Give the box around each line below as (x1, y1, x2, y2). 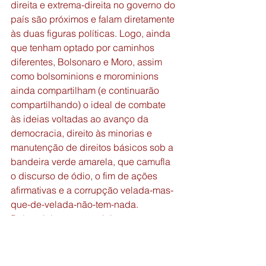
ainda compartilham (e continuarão (11, 84, 161, 96)
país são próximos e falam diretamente (11, 13, 177, 25)
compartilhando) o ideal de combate (11, 99, 168, 110)
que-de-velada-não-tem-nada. (11, 198, 141, 210)
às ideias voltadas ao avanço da (11, 113, 151, 125)
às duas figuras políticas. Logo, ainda (11, 27, 173, 39)
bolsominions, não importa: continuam (11, 227, 175, 239)
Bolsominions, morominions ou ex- (11, 213, 156, 224)
